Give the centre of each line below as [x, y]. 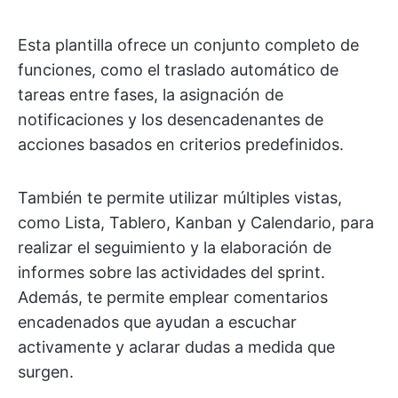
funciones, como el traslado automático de [178, 69]
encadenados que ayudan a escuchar [157, 322]
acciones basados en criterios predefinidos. [181, 144]
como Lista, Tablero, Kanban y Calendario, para [196, 222]
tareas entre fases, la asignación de [151, 94]
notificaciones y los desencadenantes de [171, 119]
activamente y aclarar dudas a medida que [176, 346]
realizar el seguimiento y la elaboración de [175, 247]
